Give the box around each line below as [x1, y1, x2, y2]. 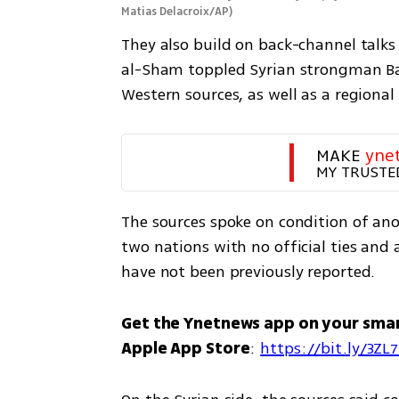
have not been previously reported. [121, 259, 376, 283]
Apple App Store [121, 336, 250, 360]
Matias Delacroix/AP [121, 3, 230, 20]
